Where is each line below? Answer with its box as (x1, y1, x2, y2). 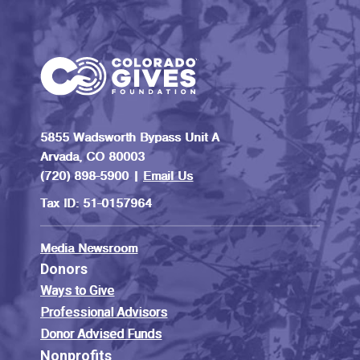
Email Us (143, 168, 193, 185)
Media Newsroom (40, 240, 137, 257)
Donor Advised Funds (40, 326, 162, 342)
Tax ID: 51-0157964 (40, 195, 152, 212)
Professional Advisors (40, 305, 167, 321)
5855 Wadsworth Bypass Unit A (40, 129, 219, 146)
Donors (40, 260, 88, 278)
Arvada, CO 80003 (40, 149, 145, 166)
